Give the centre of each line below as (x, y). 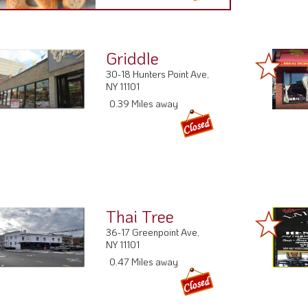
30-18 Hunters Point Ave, (158, 74)
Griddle (133, 58)
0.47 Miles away (144, 262)
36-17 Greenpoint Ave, (153, 232)
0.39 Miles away (144, 104)
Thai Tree (140, 217)
